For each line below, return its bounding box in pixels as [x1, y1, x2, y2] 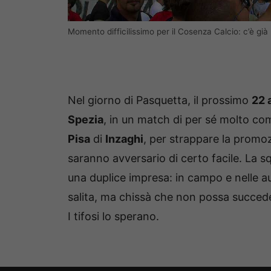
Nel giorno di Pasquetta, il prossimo [68, 93, 252, 106]
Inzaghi [105, 132, 143, 145]
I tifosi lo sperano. [68, 209, 159, 223]
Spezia [68, 113, 103, 126]
